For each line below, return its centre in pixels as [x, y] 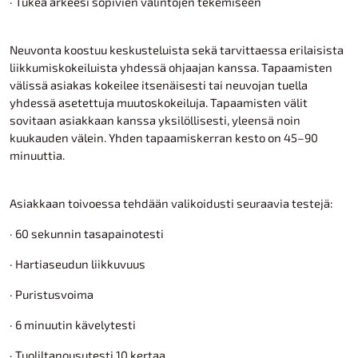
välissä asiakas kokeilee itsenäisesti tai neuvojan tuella [159, 85]
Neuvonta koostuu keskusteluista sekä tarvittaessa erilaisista [177, 50]
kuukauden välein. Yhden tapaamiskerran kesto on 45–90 [164, 137]
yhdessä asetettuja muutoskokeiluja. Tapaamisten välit [159, 102]
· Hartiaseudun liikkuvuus [78, 264]
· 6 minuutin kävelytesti [73, 324]
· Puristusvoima [52, 294]
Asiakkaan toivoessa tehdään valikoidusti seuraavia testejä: [171, 203]
